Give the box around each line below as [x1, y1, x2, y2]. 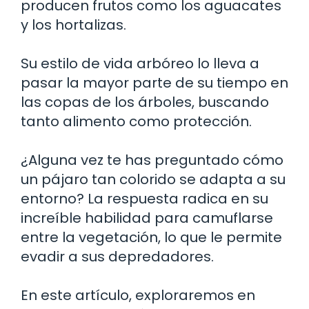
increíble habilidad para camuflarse [21, 208, 273, 228]
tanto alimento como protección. [21, 112, 252, 131]
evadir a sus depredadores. [21, 247, 214, 266]
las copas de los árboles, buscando [21, 92, 269, 112]
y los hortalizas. [21, 15, 126, 34]
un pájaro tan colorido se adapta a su [21, 170, 286, 189]
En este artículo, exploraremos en [21, 286, 255, 305]
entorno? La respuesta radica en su [21, 189, 268, 208]
